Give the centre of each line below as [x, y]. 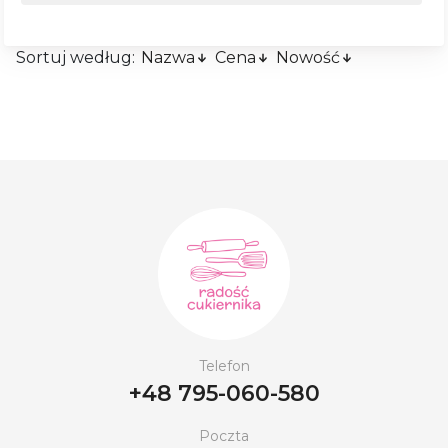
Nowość [308, 57]
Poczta [224, 435]
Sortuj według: [77, 57]
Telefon [224, 365]
